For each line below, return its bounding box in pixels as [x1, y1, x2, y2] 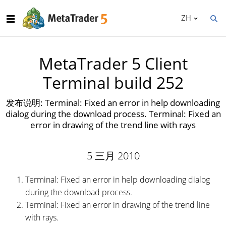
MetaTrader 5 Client [38, 52, 188, 74]
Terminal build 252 [42, 72, 184, 93]
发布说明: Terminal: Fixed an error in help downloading [6, 97, 220, 108]
